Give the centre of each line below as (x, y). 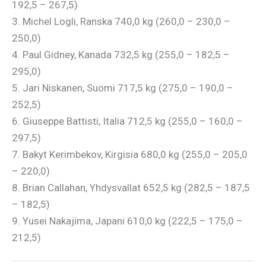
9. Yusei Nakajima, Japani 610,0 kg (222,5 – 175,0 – (127, 221)
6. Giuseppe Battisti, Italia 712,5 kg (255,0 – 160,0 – (127, 121)
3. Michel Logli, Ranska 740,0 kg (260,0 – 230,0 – (121, 21)
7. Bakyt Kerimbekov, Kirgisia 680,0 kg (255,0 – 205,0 (130, 154)
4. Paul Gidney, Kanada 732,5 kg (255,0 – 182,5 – (121, 54)
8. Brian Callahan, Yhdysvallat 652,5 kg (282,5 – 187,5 (131, 187)
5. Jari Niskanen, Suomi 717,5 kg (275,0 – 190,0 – (123, 88)
